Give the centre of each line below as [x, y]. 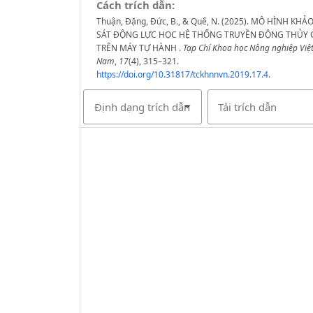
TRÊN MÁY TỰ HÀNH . [139, 48]
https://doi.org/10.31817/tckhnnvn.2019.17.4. [183, 74]
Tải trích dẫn [248, 107]
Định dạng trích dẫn [142, 107]
